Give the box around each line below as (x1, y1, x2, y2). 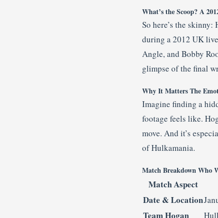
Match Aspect (148, 178, 198, 190)
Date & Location (143, 194, 203, 206)
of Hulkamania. (142, 142, 195, 153)
